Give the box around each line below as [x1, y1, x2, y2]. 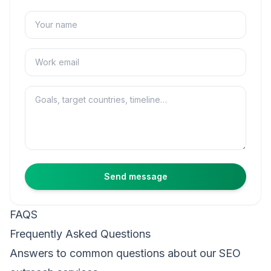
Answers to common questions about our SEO [10, 247, 241, 260]
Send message [103, 171, 168, 181]
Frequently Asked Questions [10, 227, 151, 240]
